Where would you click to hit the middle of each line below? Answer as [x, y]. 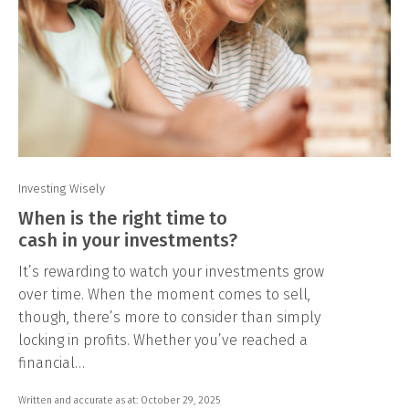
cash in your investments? [128, 240]
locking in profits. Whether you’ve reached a [163, 340]
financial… [52, 362]
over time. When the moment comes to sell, [164, 294]
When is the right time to [123, 218]
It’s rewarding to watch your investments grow [171, 271]
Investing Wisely [62, 188]
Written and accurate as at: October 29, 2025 [119, 400]
